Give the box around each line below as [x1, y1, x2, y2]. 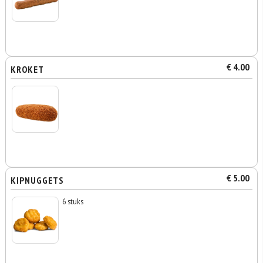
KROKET [11, 63, 45, 75]
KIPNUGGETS [11, 174, 65, 186]
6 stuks [62, 196, 84, 207]
